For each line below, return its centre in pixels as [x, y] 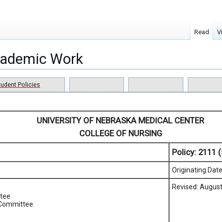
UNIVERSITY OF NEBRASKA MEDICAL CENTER [120, 121]
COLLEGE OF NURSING [120, 134]
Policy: [184, 152]
